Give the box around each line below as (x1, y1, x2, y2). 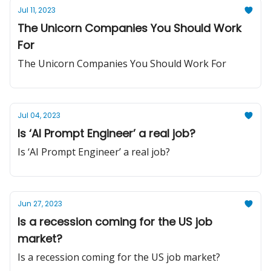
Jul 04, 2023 (18, 110, 60, 120)
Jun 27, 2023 (18, 198, 62, 209)
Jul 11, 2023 (18, 5, 56, 15)
